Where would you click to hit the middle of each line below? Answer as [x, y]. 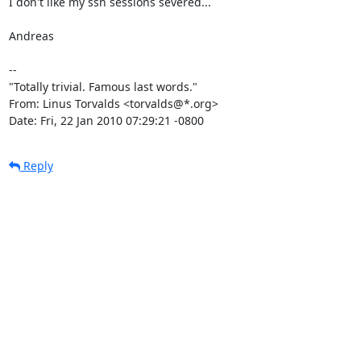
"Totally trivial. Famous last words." [103, 86]
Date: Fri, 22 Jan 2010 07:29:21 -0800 [106, 120]
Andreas [31, 35]
